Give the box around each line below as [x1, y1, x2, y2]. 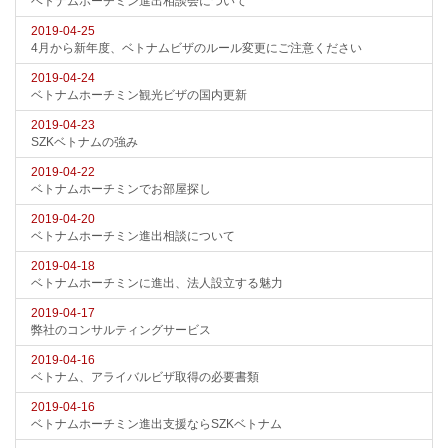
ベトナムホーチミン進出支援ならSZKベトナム [31, 417, 282, 431]
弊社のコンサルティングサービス [31, 323, 211, 337]
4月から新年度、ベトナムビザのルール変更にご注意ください [31, 41, 362, 55]
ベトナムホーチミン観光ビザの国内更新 [31, 88, 247, 102]
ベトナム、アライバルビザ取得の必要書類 [31, 370, 259, 384]
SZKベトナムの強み [31, 135, 138, 149]
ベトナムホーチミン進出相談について [31, 229, 235, 243]
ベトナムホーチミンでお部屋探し [31, 182, 211, 196]
